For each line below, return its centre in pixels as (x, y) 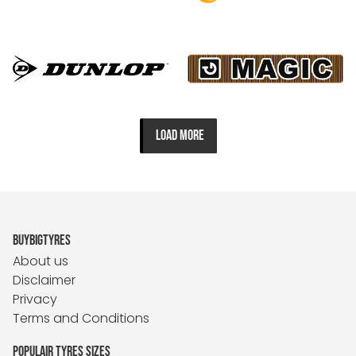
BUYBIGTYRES (42, 241)
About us (41, 261)
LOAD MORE (180, 136)
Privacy (35, 300)
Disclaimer (44, 281)
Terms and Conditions (81, 319)
